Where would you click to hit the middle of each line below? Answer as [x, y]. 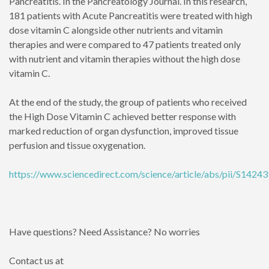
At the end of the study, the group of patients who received [128, 102]
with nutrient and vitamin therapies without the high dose [125, 59]
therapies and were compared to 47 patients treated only [125, 44]
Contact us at [36, 260]
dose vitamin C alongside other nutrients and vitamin [116, 30]
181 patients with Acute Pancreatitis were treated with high [131, 15]
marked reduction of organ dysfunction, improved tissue [124, 131]
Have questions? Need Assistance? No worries [104, 231]
